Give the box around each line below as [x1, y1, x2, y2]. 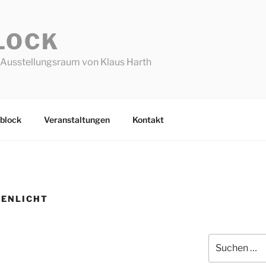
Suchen [208, 235, 238, 245]
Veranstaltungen [43, 114, 110, 125]
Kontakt [132, 114, 164, 125]
